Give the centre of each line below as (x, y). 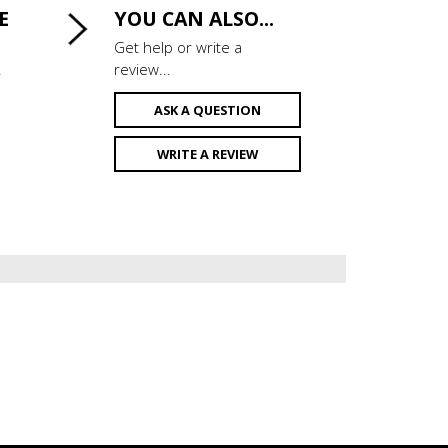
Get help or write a (177, 47)
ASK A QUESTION (207, 110)
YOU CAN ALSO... (193, 19)
